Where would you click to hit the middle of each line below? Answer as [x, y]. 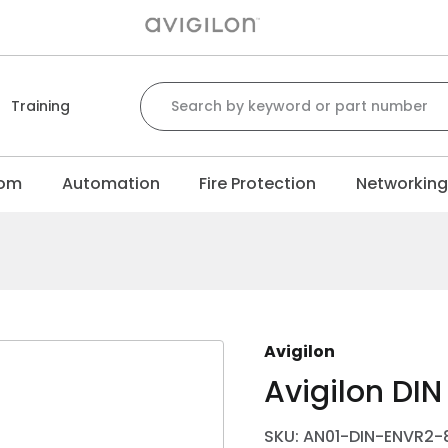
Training [41, 106]
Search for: [182, 91]
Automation [110, 183]
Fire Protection [258, 183]
